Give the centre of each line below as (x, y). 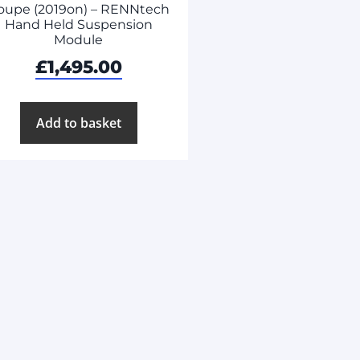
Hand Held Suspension (78, 25)
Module (79, 40)
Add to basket (78, 123)
